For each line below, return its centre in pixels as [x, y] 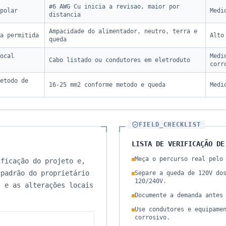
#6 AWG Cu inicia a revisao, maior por [114, 7]
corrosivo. [152, 217]
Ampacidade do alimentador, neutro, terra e [123, 31]
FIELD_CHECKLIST [170, 125]
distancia [65, 15]
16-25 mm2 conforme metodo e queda [107, 85]
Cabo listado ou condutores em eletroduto [120, 60]
